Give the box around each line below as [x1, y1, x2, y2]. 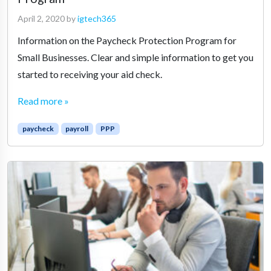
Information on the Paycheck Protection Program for [18, 34, 237, 46]
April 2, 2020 [18, 13, 65, 24]
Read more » [18, 94, 69, 106]
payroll [65, 123, 89, 133]
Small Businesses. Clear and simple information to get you [18, 51, 253, 63]
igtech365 [77, 13, 116, 24]
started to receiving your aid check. [18, 68, 162, 80]
